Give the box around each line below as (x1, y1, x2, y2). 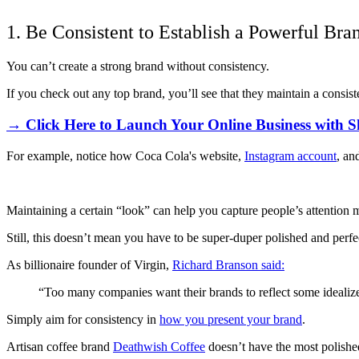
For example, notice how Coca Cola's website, (6, 148, 244, 163)
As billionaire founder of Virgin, (6, 257, 172, 272)
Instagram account (244, 148, 337, 163)
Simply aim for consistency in (6, 312, 159, 326)
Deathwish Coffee (113, 339, 205, 353)
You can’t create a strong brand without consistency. (6, 59, 269, 74)
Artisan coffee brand (6, 339, 113, 353)
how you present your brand (159, 312, 302, 326)
